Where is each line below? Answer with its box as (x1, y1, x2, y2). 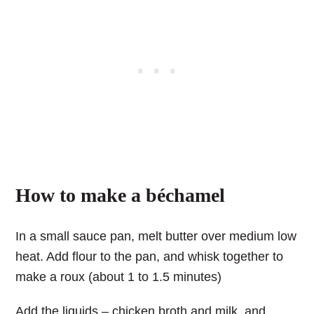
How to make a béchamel (15, 184, 226, 207)
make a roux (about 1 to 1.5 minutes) (15, 270, 222, 285)
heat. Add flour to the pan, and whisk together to (15, 250, 284, 264)
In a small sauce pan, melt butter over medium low (15, 229, 297, 244)
